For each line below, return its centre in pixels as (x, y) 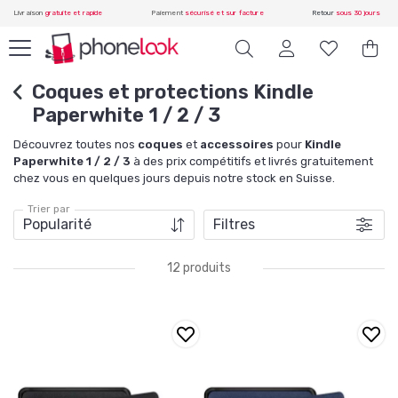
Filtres (234, 224)
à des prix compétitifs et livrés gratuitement (252, 161)
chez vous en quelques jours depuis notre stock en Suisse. (174, 178)
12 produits (199, 268)
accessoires (237, 144)
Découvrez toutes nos (76, 144)
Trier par (49, 209)
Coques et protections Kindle (173, 92)
